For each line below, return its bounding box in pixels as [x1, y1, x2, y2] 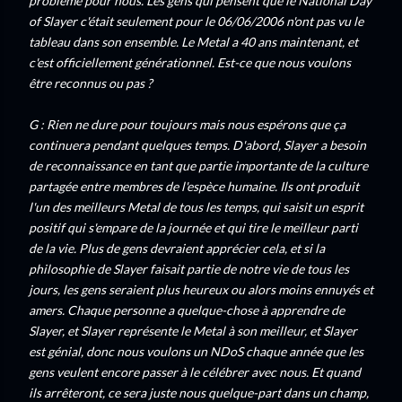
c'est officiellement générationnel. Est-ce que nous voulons [29, 55, 351, 70]
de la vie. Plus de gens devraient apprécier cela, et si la [29, 240, 325, 256]
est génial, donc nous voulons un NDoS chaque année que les [29, 344, 363, 359]
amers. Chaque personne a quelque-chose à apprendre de [29, 302, 345, 318]
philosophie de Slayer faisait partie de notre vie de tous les [29, 261, 349, 276]
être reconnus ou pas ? [29, 75, 153, 91]
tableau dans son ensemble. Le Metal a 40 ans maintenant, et [29, 34, 358, 49]
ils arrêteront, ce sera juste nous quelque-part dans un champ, [29, 385, 369, 400]
